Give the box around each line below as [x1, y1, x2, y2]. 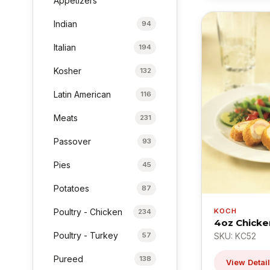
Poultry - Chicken [54, 206, 123, 217]
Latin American [54, 89, 111, 99]
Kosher [54, 65, 82, 76]
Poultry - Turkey [54, 230, 119, 240]
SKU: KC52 [214, 230, 256, 241]
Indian [54, 18, 78, 29]
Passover [54, 136, 92, 146]
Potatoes [54, 183, 90, 193]
